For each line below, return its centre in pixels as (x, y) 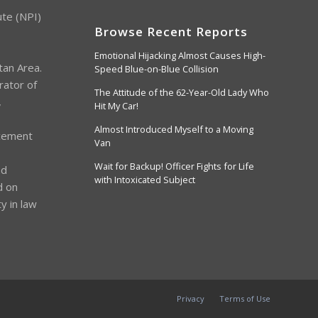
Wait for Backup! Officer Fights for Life (174, 166)
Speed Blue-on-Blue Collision (156, 68)
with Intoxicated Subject (144, 179)
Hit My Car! (116, 105)
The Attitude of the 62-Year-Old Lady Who (181, 92)
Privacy (191, 299)
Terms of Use (245, 299)
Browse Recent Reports (171, 31)
